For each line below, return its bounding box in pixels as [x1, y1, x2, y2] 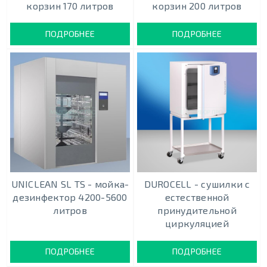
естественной [164, 191, 229, 203]
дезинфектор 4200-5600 [13, 191, 128, 203]
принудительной [157, 204, 237, 216]
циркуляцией [165, 218, 229, 229]
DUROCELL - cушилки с [144, 178, 250, 190]
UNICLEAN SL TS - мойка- [11, 178, 129, 190]
